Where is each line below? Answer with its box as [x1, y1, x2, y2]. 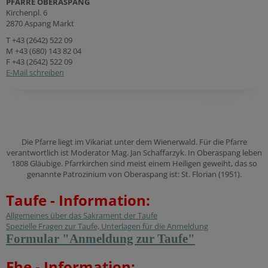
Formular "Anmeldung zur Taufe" [6, 232, 195, 246]
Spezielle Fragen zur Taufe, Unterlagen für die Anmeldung [6, 221, 208, 232]
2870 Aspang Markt [6, 18, 74, 29]
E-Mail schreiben [6, 67, 64, 78]
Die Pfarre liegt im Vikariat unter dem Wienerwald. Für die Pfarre [21, 136, 247, 148]
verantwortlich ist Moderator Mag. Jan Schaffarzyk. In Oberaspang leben [6, 147, 262, 159]
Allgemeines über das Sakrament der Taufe [6, 210, 157, 221]
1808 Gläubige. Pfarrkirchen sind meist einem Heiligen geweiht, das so [11, 158, 257, 169]
